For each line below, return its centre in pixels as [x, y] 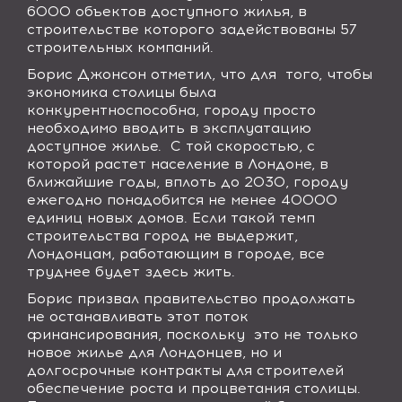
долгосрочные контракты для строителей [188, 370]
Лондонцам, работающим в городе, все [176, 253]
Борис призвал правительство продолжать [191, 298]
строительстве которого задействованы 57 [192, 29]
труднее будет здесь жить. [131, 271]
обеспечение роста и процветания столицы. [194, 388]
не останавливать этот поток [138, 316]
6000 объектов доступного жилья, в [167, 11]
